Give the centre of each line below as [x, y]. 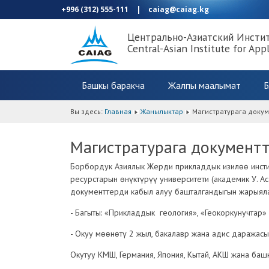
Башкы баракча [113, 85]
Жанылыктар [162, 111]
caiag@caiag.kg [179, 9]
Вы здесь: [87, 111]
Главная [118, 111]
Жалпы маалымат [204, 85]
